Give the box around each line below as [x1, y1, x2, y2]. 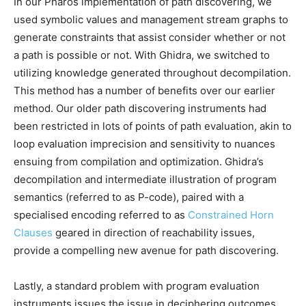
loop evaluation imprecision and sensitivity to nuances [14, 137, 275, 151]
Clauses [14, 226, 53, 240]
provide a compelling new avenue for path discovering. [14, 244, 279, 258]
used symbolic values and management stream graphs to [14, 13, 288, 27]
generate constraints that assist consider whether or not [14, 31, 286, 44]
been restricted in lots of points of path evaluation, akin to [14, 120, 292, 133]
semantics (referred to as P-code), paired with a [14, 191, 244, 204]
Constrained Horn [188, 208, 274, 222]
